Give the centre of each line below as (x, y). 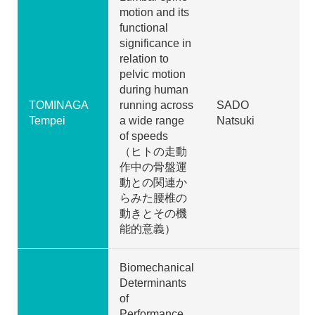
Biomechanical (157, 267)
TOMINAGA (58, 105)
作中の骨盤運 (153, 167)
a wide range (152, 120)
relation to (144, 58)
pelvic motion (153, 74)
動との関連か (153, 182)
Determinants (153, 283)
